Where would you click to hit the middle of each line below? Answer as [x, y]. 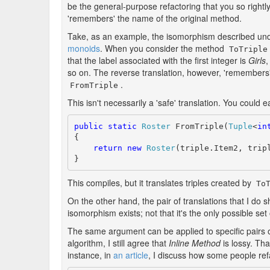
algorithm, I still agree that [118, 243]
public [88, 126]
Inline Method [195, 243]
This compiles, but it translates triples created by [161, 183]
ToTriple [248, 49]
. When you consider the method [163, 48]
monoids [84, 48]
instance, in [90, 255]
